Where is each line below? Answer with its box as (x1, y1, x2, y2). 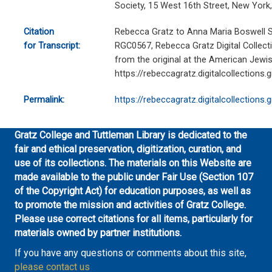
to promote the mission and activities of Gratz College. (15, 199, 246, 211)
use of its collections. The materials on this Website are (15, 157, 251, 169)
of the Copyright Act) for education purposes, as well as (15, 185, 251, 197)
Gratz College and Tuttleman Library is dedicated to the (15, 129, 247, 141)
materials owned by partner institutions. (15, 227, 182, 239)
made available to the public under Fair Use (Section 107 (15, 171, 253, 183)
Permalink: (23, 94, 64, 106)
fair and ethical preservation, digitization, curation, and (15, 143, 241, 155)
